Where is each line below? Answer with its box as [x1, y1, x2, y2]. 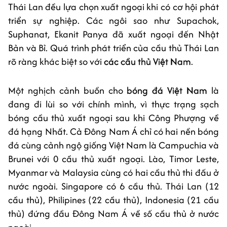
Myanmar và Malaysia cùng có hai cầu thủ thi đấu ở [8, 165, 219, 179]
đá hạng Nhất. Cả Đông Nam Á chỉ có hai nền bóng [8, 124, 219, 138]
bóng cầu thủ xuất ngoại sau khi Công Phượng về [8, 110, 219, 125]
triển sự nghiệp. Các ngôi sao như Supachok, [8, 13, 219, 27]
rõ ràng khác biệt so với [8, 54, 104, 68]
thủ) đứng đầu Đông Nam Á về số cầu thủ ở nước [8, 206, 219, 220]
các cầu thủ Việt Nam [104, 54, 191, 68]
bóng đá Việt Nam [127, 83, 208, 97]
